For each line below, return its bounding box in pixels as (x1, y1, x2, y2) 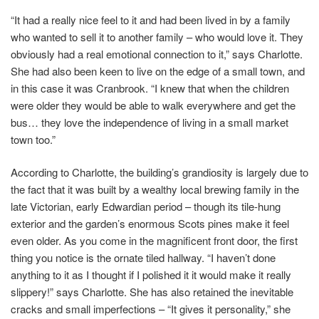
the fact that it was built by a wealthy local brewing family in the (11, 182, 299, 197)
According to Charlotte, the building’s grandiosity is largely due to (11, 164, 308, 180)
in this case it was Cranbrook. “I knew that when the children (11, 80, 289, 95)
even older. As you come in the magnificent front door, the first (11, 233, 298, 249)
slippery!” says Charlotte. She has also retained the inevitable (11, 284, 293, 300)
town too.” (11, 131, 56, 147)
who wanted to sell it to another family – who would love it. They (11, 28, 303, 44)
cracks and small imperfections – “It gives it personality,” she (11, 301, 291, 317)
